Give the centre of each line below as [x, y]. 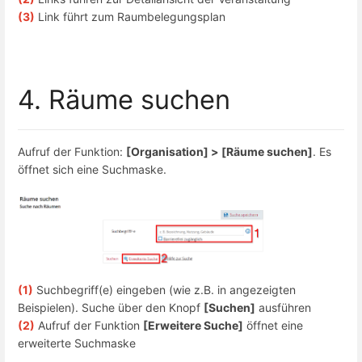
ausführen [283, 307]
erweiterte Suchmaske [77, 343]
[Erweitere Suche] [193, 325]
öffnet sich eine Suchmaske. [92, 170]
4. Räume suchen [124, 100]
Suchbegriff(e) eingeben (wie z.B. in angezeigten [166, 289]
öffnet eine [273, 325]
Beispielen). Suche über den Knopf [111, 307]
